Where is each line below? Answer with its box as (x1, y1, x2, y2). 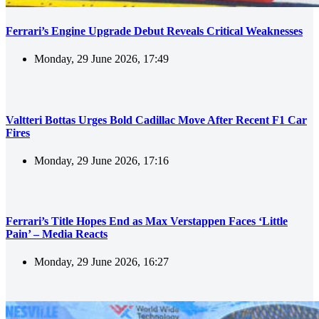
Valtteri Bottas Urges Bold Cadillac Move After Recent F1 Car (6, 113, 307, 126)
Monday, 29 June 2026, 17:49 (34, 53, 169, 66)
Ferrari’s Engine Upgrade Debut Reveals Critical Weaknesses (6, 24, 303, 37)
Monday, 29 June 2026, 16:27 (34, 256, 169, 268)
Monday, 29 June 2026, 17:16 (34, 154, 169, 167)
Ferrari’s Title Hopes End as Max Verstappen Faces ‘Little (6, 215, 288, 228)
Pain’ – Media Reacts (6, 228, 108, 241)
